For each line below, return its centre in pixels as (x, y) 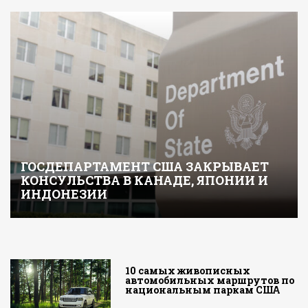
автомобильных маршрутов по (210, 280)
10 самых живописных (188, 271)
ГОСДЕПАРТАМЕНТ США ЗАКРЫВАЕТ (145, 167)
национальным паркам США (203, 290)
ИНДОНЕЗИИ (64, 194)
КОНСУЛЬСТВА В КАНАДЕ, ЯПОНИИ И (144, 180)
